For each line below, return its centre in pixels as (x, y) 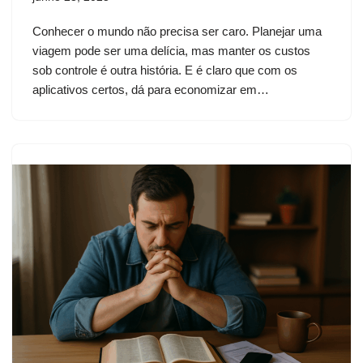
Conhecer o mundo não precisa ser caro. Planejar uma (177, 32)
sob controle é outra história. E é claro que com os (165, 70)
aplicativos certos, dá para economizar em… (152, 90)
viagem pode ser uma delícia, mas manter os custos (171, 51)
